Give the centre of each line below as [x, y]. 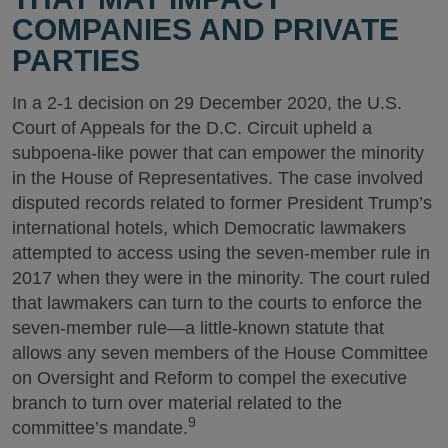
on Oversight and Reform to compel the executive [209, 378]
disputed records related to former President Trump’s [222, 203]
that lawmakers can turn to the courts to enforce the [217, 303]
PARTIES [76, 60]
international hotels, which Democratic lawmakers [209, 228]
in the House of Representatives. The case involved [217, 178]
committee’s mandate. [100, 428]
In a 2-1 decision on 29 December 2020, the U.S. [207, 103]
